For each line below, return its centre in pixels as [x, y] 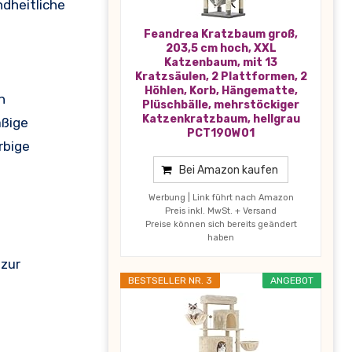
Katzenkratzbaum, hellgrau [221, 119]
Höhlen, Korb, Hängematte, [221, 90]
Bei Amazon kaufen [229, 170]
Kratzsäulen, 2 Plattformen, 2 [221, 76]
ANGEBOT [292, 280]
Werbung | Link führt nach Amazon [221, 197]
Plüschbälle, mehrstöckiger [221, 104]
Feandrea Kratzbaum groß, [221, 34]
